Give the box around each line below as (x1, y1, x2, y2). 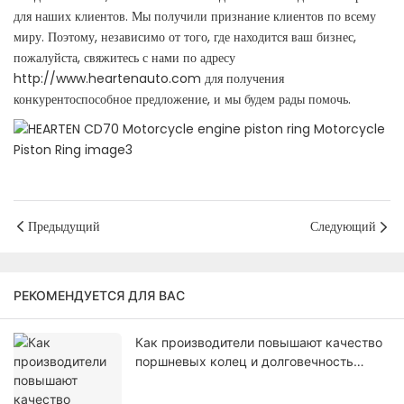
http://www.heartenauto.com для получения (14, 69, 284, 88)
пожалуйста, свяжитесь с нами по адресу (14, 49, 235, 68)
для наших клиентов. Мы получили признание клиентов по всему (14, 7, 376, 26)
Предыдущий (28, 217, 100, 236)
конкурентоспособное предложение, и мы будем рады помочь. (14, 90, 351, 109)
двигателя (135, 372, 197, 389)
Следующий (310, 217, 376, 236)
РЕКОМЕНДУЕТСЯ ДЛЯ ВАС (14, 288, 185, 304)
